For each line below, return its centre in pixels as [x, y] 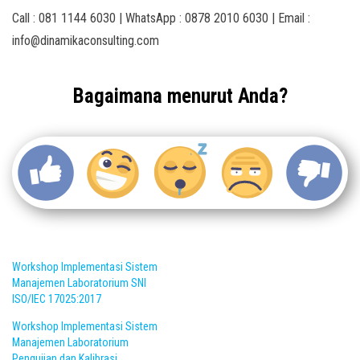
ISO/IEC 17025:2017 [57, 299]
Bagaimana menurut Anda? [180, 96]
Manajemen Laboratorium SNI [79, 283]
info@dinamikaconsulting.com [86, 41]
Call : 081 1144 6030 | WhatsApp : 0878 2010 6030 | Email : [161, 18]
